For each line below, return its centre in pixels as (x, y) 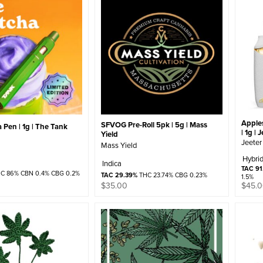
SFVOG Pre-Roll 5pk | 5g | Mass (154, 124)
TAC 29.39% (119, 175)
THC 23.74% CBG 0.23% (173, 175)
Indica (112, 163)
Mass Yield (119, 145)
